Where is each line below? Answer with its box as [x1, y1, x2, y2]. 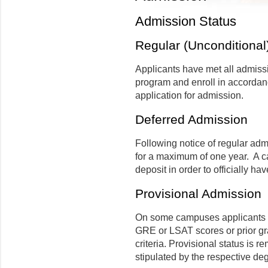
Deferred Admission [135, 112, 248, 126]
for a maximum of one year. [135, 151, 249, 162]
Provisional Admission [135, 186, 261, 200]
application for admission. [135, 90, 243, 100]
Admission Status [135, 14, 236, 29]
